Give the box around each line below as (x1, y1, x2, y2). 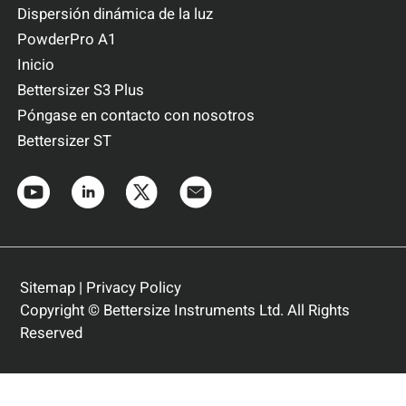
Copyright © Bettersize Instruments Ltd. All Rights (19, 298, 350, 322)
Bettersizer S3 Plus (17, 79, 145, 102)
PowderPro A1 (17, 28, 117, 52)
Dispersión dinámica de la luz (17, 3, 214, 26)
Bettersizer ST (17, 130, 112, 153)
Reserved (19, 321, 82, 344)
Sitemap (19, 275, 75, 299)
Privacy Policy (85, 275, 181, 299)
